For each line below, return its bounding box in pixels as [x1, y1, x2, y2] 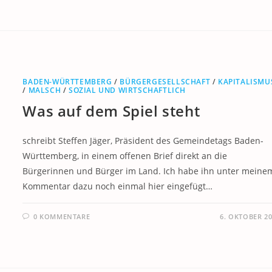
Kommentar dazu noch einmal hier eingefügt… [22, 180, 213, 192]
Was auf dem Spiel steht [22, 101, 200, 121]
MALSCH [28, 85, 61, 96]
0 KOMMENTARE [33, 212, 90, 222]
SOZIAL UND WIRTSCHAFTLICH [68, 85, 186, 96]
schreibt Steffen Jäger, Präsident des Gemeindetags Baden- [22, 135, 264, 147]
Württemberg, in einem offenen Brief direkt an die [22, 150, 228, 162]
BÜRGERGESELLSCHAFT [120, 76, 211, 87]
